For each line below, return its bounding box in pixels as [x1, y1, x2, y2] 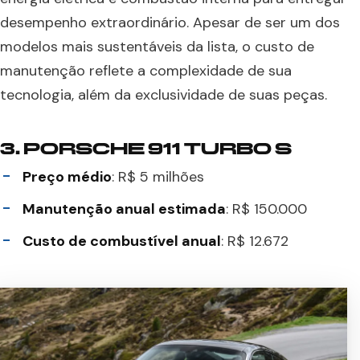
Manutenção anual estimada [22, 198, 226, 219]
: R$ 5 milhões [112, 166, 204, 186]
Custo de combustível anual [22, 231, 221, 251]
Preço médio [22, 166, 112, 186]
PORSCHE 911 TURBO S [23, 137, 292, 159]
